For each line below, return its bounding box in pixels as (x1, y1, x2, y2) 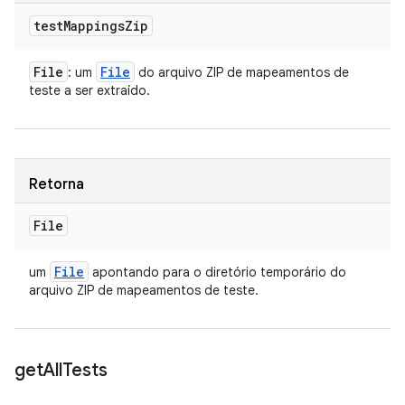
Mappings (63, 17, 125, 34)
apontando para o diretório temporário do (89, 264, 346, 280)
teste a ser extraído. (29, 82, 150, 99)
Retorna (29, 175, 84, 193)
